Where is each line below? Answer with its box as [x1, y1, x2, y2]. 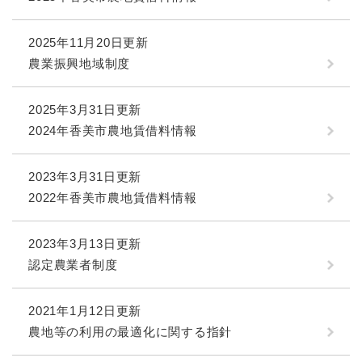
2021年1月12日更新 [28, 304, 141, 318]
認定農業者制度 [28, 258, 118, 271]
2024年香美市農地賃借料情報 [28, 124, 197, 137]
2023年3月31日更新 [28, 170, 141, 183]
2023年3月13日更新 [28, 237, 141, 250]
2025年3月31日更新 [28, 103, 141, 116]
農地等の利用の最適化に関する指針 [28, 325, 232, 339]
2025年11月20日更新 [28, 36, 149, 49]
